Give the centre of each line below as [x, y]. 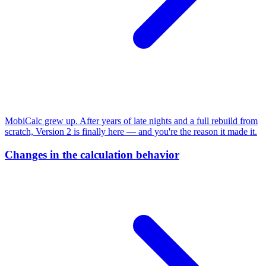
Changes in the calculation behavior [92, 155]
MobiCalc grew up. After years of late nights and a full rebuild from [131, 121]
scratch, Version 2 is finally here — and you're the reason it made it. [131, 132]
